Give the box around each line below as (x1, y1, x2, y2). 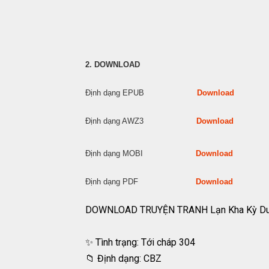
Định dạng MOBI (85, 149, 196, 158)
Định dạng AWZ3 (85, 116, 196, 125)
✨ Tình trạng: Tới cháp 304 (85, 237, 195, 248)
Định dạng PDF (85, 177, 196, 186)
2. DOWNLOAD (85, 60, 140, 69)
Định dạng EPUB (85, 88, 197, 97)
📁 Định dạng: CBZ (85, 253, 162, 264)
